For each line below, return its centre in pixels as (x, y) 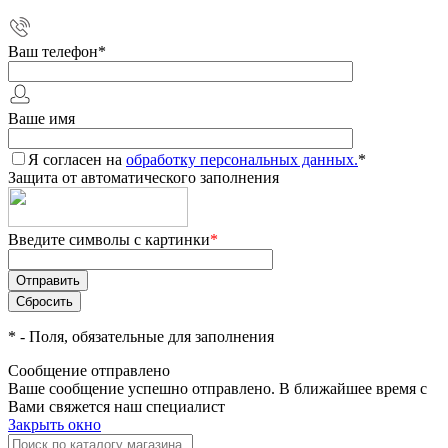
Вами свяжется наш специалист (116, 406)
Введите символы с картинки (109, 239)
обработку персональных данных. (242, 159)
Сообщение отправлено (89, 370)
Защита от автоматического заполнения (143, 177)
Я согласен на (77, 159)
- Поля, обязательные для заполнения (145, 336)
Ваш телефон (53, 51)
